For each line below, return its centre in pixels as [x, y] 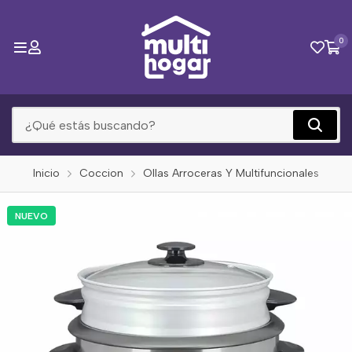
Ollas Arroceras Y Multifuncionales [231, 173]
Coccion [101, 173]
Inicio [46, 173]
